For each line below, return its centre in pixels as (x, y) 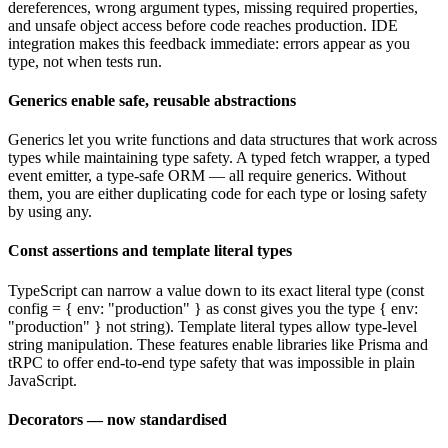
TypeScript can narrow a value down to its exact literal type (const (216, 290)
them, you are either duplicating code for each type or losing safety (217, 194)
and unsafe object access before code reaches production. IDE (203, 25)
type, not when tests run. (85, 61)
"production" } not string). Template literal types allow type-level (212, 326)
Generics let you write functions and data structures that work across (222, 140)
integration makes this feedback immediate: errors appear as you (209, 43)
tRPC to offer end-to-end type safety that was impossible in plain (211, 362)
